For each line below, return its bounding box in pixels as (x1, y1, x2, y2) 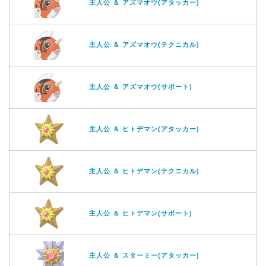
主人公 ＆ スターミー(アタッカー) (89, 251, 199, 259)
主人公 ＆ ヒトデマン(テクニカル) (89, 167, 199, 175)
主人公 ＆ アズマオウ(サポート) (89, 83, 192, 90)
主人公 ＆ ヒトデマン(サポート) (89, 209, 192, 217)
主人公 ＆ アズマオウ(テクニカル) (89, 40, 199, 48)
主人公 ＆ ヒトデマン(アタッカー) (89, 125, 199, 132)
